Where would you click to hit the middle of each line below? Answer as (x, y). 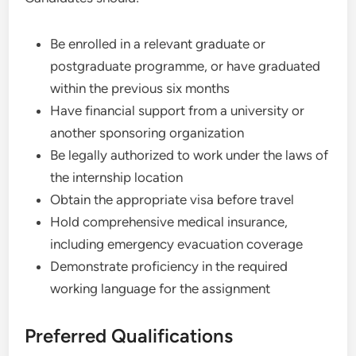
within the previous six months (140, 88)
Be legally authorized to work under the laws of (190, 155)
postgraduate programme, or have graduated (186, 66)
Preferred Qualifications (129, 336)
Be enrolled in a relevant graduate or (158, 44)
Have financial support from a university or (178, 110)
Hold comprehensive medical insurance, (169, 222)
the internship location (117, 177)
